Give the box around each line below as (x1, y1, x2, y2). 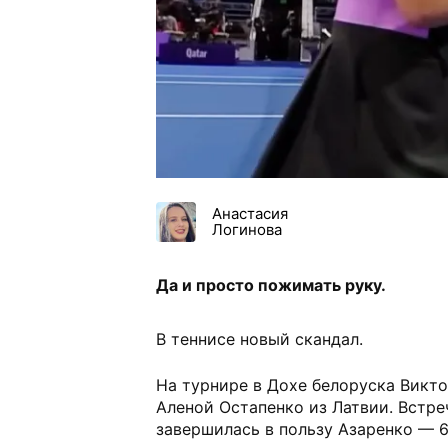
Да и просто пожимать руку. (156, 275, 386, 295)
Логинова (212, 220, 282, 239)
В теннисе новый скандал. (156, 329, 363, 349)
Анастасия (212, 204, 288, 223)
